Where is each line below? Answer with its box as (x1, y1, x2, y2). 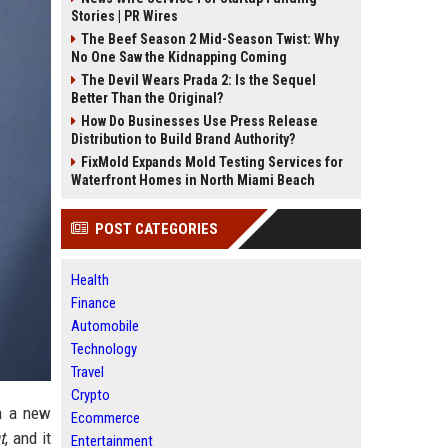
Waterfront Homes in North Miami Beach (71, 172, 315, 188)
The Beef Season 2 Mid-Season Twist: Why (81, 31, 339, 47)
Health (71, 271, 109, 289)
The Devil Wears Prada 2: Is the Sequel (81, 72, 316, 88)
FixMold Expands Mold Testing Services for (81, 154, 343, 170)
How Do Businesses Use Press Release (81, 113, 318, 129)
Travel (71, 363, 104, 381)
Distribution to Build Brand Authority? (71, 131, 295, 147)
